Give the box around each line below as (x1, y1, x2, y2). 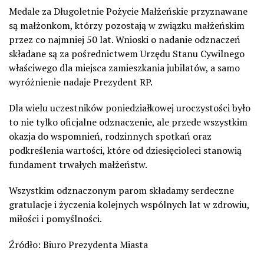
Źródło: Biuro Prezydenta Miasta (9, 237, 148, 251)
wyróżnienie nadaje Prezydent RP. (9, 75, 153, 88)
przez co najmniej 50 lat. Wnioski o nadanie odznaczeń (9, 32, 240, 46)
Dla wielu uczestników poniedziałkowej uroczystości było (9, 101, 250, 114)
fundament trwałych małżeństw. (9, 157, 147, 171)
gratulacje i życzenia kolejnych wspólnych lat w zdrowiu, (9, 197, 249, 211)
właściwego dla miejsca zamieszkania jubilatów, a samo (9, 61, 240, 74)
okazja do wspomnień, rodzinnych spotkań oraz (9, 129, 212, 143)
